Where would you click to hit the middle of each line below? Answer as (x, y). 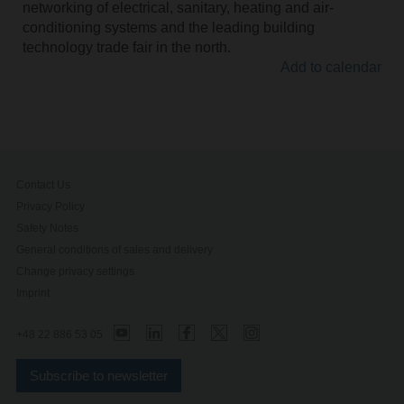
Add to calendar (331, 67)
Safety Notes (48, 228)
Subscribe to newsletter (99, 376)
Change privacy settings (76, 271)
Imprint (33, 293)
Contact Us (44, 184)
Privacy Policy (51, 206)
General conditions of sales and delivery (115, 249)
